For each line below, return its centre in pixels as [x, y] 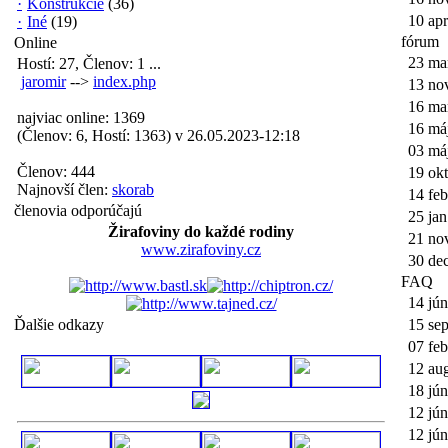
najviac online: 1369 [81, 117]
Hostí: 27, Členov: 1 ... [89, 63]
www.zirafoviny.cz [201, 249]
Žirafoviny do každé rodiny [201, 231]
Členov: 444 [56, 171]
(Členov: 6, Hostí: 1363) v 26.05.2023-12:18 [158, 135]
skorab [133, 189]
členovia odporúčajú [78, 210]
